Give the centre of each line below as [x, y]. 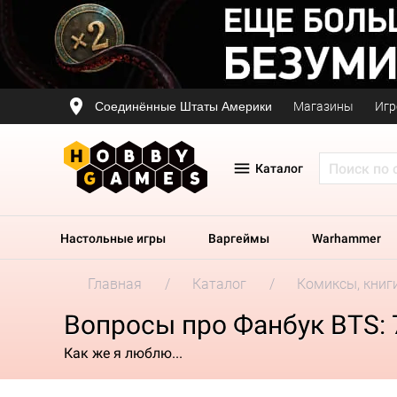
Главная [115, 284]
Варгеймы [239, 238]
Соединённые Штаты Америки [183, 106]
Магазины [323, 106]
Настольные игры [113, 238]
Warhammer [346, 238]
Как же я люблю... [123, 353]
